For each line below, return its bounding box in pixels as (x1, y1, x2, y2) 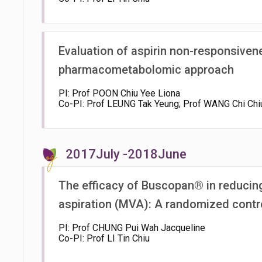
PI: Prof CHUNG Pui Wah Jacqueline (58, 222, 205, 233)
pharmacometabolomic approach (58, 63, 234, 77)
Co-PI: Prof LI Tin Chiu (58, 233, 150, 244)
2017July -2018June (65, 147, 187, 161)
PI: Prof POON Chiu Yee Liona (58, 88, 180, 99)
